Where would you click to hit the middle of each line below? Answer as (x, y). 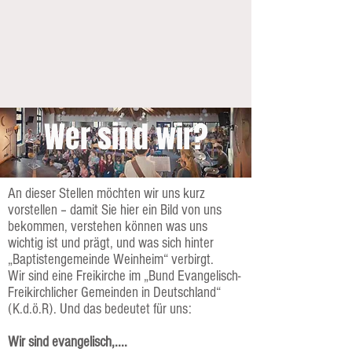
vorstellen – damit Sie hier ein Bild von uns (115, 210)
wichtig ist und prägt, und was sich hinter (111, 243)
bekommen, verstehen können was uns (108, 227)
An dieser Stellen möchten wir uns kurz (106, 194)
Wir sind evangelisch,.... (68, 342)
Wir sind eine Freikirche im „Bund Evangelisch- (124, 276)
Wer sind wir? (126, 137)
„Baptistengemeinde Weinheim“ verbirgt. (111, 260)
